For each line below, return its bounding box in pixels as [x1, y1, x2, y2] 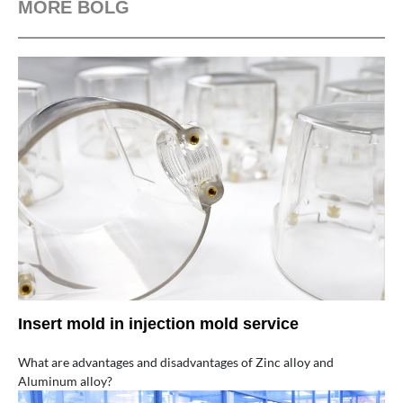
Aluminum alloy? [18, 372, 112, 389]
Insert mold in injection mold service [18, 314, 299, 333]
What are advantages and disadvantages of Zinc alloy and [18, 354, 334, 370]
